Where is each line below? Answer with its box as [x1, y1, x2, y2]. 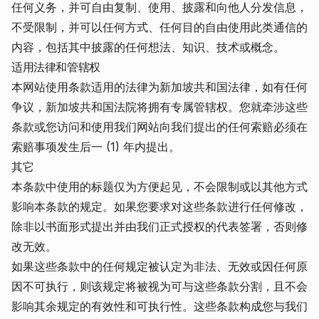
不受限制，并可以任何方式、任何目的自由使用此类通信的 [11, 20, 308, 34]
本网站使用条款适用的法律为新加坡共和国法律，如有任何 [11, 80, 308, 94]
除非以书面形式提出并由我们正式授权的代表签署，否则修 [11, 219, 308, 234]
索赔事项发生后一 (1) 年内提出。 [11, 140, 180, 154]
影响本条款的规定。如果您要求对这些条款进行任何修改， [11, 199, 308, 214]
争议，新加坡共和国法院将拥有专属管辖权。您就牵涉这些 [11, 100, 308, 114]
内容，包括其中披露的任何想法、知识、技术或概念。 [11, 40, 285, 54]
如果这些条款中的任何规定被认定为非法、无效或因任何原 [11, 259, 308, 273]
